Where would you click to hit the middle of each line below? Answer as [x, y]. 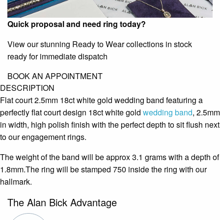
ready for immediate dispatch [57, 56]
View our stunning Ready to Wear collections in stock [100, 44]
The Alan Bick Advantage [62, 202]
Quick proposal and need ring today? [77, 24]
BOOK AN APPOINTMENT [55, 76]
